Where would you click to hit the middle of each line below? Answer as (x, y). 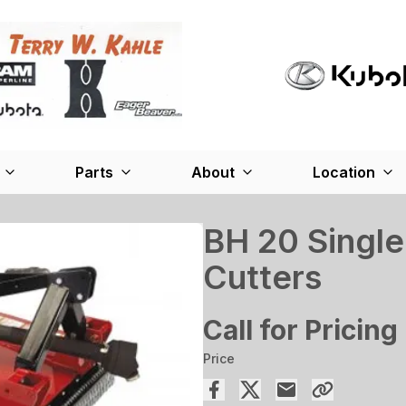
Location (343, 172)
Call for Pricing (300, 329)
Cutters (262, 277)
